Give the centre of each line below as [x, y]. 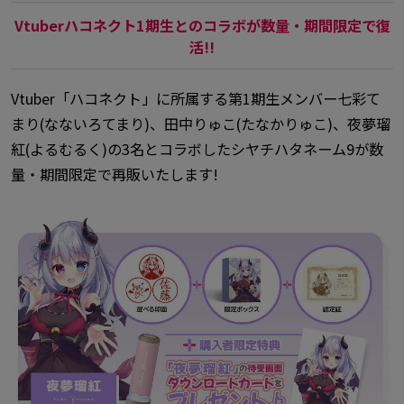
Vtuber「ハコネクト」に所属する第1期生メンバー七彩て [195, 99]
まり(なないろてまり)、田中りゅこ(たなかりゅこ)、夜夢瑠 [200, 124]
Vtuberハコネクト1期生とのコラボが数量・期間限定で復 [202, 25]
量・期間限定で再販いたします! [114, 174]
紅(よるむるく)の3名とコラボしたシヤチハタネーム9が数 [197, 149]
